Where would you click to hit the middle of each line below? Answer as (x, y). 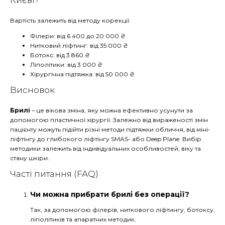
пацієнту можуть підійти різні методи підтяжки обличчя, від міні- (110, 129)
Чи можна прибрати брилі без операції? (110, 194)
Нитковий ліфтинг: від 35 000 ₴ (79, 45)
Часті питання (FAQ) (54, 174)
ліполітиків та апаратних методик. (83, 219)
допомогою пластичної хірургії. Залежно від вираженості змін (109, 120)
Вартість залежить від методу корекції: (70, 20)
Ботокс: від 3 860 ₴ (60, 55)
